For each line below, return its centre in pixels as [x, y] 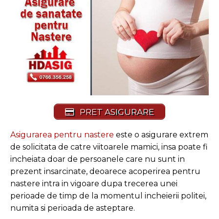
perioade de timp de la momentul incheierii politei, [108, 196]
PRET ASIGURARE [116, 112]
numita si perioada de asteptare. [73, 208]
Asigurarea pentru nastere [62, 134]
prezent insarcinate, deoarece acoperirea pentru [105, 171]
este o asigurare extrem [161, 134]
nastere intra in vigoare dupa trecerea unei [94, 183]
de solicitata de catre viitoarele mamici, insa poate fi [109, 147]
